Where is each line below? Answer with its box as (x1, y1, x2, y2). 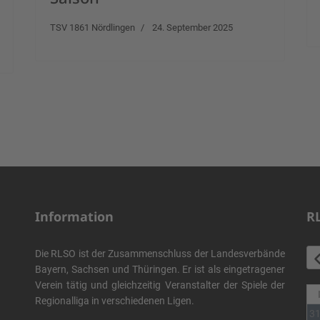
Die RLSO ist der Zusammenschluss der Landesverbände (35, 248, 285, 259)
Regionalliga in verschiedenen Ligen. (35, 295, 194, 306)
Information (35, 208, 114, 225)
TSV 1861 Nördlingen (50, 22, 135, 33)
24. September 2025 (152, 22, 233, 33)
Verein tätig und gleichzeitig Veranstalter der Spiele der (35, 279, 285, 291)
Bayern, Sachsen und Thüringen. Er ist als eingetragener (35, 264, 285, 275)
